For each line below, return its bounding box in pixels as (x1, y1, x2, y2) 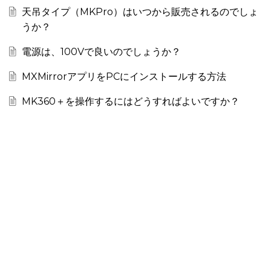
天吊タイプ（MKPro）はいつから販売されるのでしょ (21, 6, 258, 18)
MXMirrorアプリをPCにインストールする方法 (21, 71, 226, 83)
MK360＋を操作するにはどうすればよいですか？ (21, 96, 240, 108)
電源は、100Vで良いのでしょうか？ (21, 46, 181, 58)
